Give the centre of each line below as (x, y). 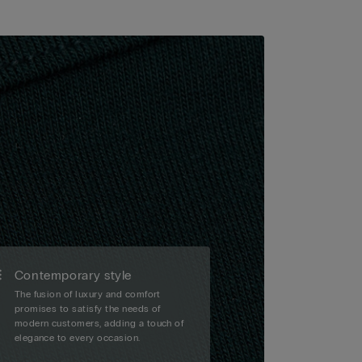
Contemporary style (73, 276)
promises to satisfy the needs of (87, 309)
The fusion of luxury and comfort (87, 295)
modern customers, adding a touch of (99, 324)
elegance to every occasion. (77, 338)
